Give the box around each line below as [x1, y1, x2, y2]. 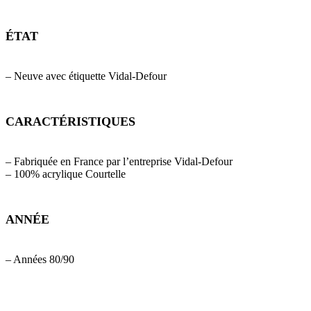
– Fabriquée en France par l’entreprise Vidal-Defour [6, 155, 233, 168]
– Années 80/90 [6, 253, 74, 266]
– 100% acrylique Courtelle [6, 168, 126, 180]
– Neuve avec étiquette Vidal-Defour [6, 70, 167, 83]
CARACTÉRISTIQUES [6, 115, 135, 129]
